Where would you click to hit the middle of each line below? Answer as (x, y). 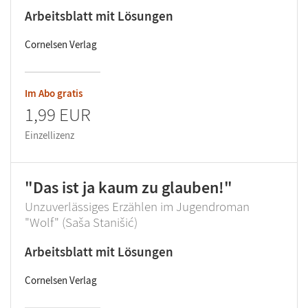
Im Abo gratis (54, 93)
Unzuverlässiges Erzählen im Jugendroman (137, 206)
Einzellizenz (49, 135)
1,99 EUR (58, 114)
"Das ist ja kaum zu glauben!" (129, 187)
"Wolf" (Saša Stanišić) (81, 222)
